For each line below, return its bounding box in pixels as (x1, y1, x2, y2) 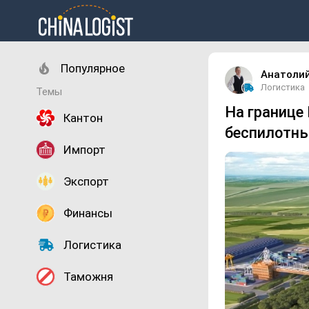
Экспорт (63, 174, 109, 188)
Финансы (63, 206, 112, 220)
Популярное (61, 61, 125, 75)
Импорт (63, 142, 106, 157)
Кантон (63, 110, 103, 125)
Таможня (63, 269, 113, 283)
